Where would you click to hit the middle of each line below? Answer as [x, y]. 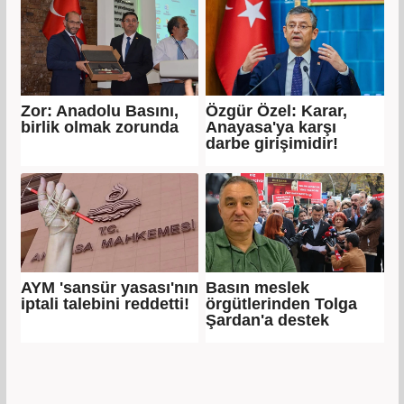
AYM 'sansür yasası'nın [109, 287]
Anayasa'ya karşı [271, 127]
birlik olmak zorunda [99, 127]
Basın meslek [257, 287]
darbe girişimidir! [272, 143]
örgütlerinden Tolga [281, 303]
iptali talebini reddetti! [105, 303]
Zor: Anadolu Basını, [99, 110]
